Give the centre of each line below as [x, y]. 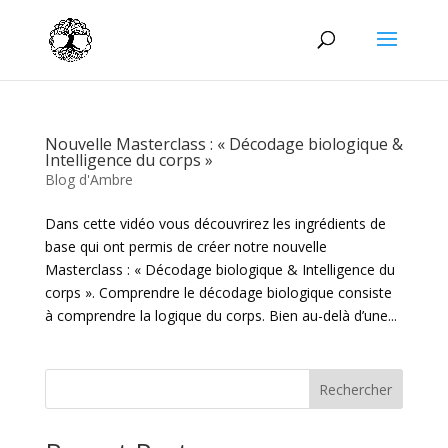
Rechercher [356, 389]
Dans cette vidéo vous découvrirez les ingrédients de [215, 223]
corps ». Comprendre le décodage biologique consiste [218, 292]
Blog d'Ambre [88, 179]
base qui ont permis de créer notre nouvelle [185, 246]
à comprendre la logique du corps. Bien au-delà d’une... [220, 315]
